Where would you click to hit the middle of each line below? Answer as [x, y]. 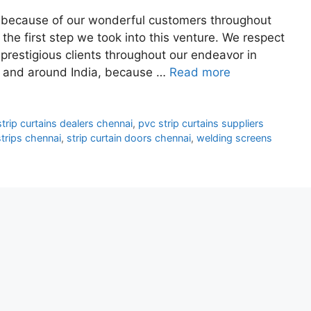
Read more [200, 73]
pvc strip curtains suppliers [201, 124]
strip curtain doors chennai [129, 138]
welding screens [234, 138]
